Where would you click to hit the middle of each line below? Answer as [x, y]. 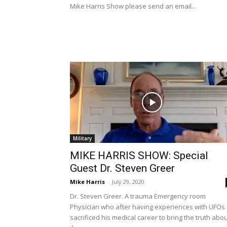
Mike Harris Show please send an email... [133, 6]
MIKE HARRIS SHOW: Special [139, 156]
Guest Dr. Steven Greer [122, 168]
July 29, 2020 [128, 182]
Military [82, 138]
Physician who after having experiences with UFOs [147, 207]
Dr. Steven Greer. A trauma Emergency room [138, 196]
